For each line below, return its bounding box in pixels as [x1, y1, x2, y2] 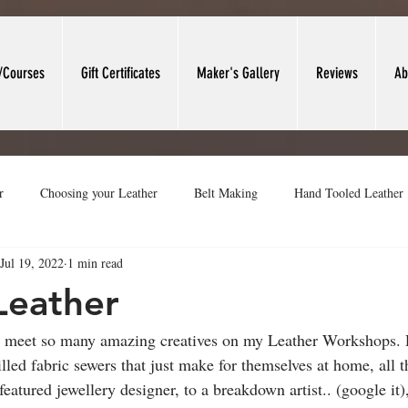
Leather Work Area [227, 256, 326, 274]
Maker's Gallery [196, 64, 280, 82]
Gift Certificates [80, 64, 160, 82]
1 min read [67, 253, 123, 271]
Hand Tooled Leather [294, 183, 403, 201]
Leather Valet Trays [89, 256, 190, 274]
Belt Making [194, 183, 258, 201]
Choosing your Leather [40, 183, 158, 201]
